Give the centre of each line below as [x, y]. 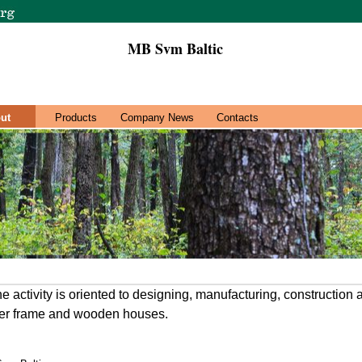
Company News [157, 118]
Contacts [238, 118]
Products [76, 118]
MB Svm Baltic [175, 48]
